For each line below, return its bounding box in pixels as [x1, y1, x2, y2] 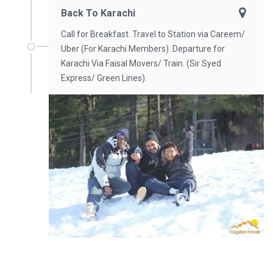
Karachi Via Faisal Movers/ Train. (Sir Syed [61, 58, 221, 68]
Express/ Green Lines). [61, 73, 147, 83]
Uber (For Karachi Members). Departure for [61, 43, 225, 54]
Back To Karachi [61, 7, 135, 19]
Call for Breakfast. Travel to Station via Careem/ [61, 29, 245, 39]
